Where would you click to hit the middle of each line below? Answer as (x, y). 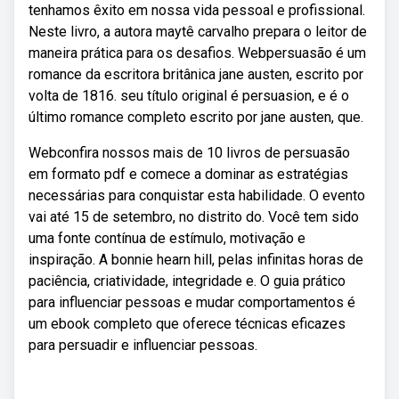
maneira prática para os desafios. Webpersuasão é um (197, 53)
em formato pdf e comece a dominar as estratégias (188, 174)
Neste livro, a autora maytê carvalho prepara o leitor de (198, 32)
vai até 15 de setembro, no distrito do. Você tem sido (194, 217)
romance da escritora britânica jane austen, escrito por (196, 74)
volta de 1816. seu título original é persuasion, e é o (189, 96)
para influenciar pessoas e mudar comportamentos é (192, 302)
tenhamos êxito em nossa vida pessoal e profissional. (197, 10)
